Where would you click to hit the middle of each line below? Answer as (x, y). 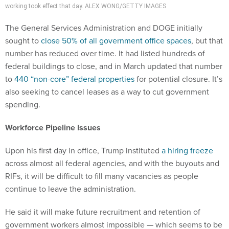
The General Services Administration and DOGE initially (104, 28)
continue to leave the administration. (71, 189)
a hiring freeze (187, 151)
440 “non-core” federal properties (74, 79)
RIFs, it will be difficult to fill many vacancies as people (102, 176)
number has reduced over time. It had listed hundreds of (105, 54)
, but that (207, 41)
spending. (23, 105)
